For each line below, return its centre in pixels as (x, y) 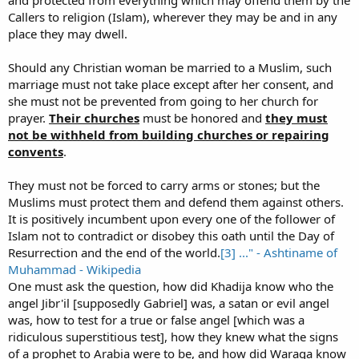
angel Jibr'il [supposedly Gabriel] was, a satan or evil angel (169, 303)
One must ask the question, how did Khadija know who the (171, 286)
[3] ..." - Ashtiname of (279, 253)
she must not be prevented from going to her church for (163, 101)
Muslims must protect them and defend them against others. (176, 202)
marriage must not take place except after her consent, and (171, 85)
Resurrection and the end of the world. (114, 253)
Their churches (94, 118)
